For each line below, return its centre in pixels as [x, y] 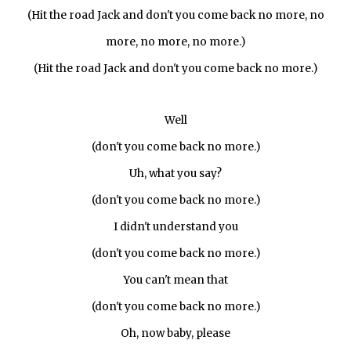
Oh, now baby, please [175, 333]
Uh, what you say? [175, 174]
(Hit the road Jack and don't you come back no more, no [175, 15]
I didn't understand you [175, 227]
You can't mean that [175, 280]
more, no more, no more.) [175, 42]
